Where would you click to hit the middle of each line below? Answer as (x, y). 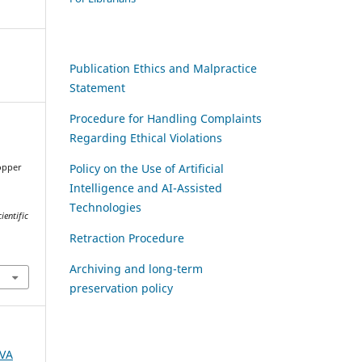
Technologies (105, 207)
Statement (97, 87)
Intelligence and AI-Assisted (146, 187)
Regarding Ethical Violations (146, 137)
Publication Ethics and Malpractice (163, 68)
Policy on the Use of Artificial (147, 168)
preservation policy (121, 288)
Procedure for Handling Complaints (166, 118)
